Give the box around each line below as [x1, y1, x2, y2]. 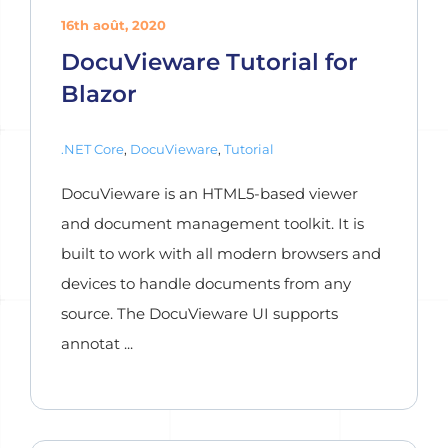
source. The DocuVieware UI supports [61, 304, 338, 323]
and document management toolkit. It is [61, 214, 364, 233]
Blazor [61, 79, 137, 108]
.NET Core [61, 141, 124, 157]
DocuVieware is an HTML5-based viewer [61, 184, 358, 203]
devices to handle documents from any [61, 274, 351, 293]
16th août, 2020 [61, 17, 166, 33]
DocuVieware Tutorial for [61, 47, 358, 76]
